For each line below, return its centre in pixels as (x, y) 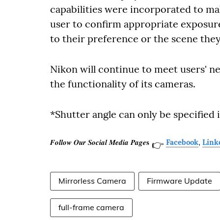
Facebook (182, 142)
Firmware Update (179, 181)
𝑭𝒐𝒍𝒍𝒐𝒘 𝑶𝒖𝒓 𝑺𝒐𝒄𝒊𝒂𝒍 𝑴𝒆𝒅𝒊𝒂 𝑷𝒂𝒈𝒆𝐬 (100, 142)
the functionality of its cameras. (123, 84)
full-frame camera (91, 207)
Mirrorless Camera (92, 181)
